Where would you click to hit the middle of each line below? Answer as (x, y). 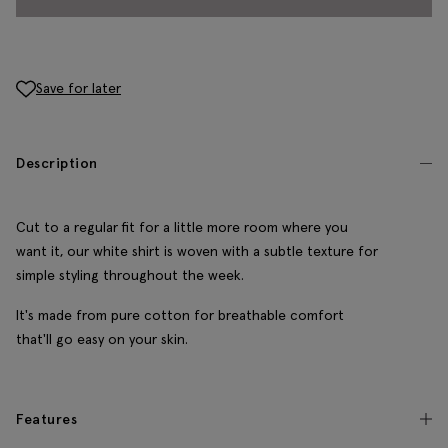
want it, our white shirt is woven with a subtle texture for (197, 251)
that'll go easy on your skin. (102, 339)
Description (57, 163)
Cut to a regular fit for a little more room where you (182, 227)
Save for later (78, 87)
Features (46, 419)
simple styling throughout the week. (130, 275)
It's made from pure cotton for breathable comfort (180, 315)
